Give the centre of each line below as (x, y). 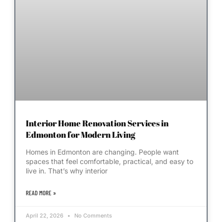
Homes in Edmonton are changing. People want (102, 152)
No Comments (92, 215)
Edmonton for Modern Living (81, 134)
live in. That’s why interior (67, 170)
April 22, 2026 (45, 215)
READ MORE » (41, 193)
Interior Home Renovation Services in (97, 123)
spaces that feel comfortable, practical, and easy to (110, 161)
